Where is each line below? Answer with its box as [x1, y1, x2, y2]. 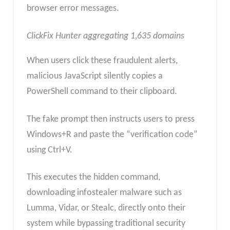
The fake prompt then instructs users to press [26, 114, 195, 124]
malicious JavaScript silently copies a [26, 71, 163, 82]
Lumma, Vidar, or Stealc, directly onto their [26, 203, 185, 214]
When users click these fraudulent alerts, [26, 56, 178, 66]
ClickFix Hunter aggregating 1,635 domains [26, 31, 184, 42]
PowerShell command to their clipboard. [26, 87, 177, 97]
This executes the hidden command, [26, 172, 160, 183]
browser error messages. [26, 4, 119, 14]
